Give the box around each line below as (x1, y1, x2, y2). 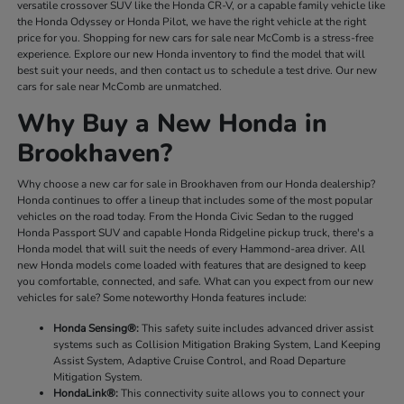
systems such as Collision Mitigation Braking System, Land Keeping (53, 337, 381, 353)
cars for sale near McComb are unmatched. (17, 79, 223, 95)
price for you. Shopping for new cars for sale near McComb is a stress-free (17, 31, 374, 46)
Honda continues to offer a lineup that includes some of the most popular (17, 193, 373, 208)
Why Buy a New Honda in (17, 106, 328, 142)
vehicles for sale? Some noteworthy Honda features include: (17, 290, 308, 306)
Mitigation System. (53, 370, 143, 385)
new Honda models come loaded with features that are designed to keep (17, 258, 367, 273)
